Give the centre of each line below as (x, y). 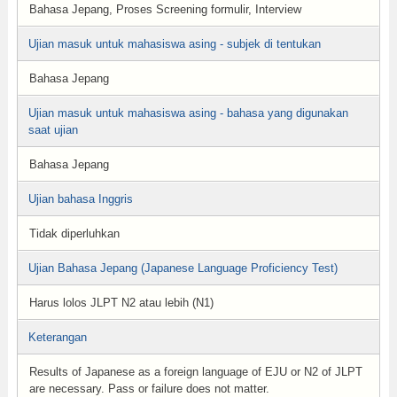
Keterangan (57, 337)
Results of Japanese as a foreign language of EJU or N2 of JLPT (195, 372)
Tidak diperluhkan (74, 234)
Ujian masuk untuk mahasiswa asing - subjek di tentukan (174, 44)
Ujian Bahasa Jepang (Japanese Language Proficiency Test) (183, 268)
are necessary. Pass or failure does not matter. (149, 389)
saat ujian (53, 130)
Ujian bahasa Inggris (80, 199)
